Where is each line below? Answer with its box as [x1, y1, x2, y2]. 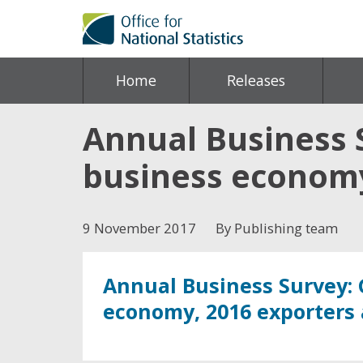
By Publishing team [216, 219, 338, 237]
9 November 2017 [83, 219, 196, 237]
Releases [227, 70, 285, 90]
